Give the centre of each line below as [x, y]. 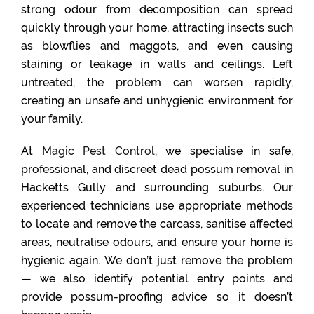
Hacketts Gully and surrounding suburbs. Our [157, 187]
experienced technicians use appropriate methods [157, 206]
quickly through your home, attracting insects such [157, 28]
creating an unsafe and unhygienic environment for [157, 101]
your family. [52, 119]
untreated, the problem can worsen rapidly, [157, 82]
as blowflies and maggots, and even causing [157, 46]
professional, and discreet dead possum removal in [157, 169]
